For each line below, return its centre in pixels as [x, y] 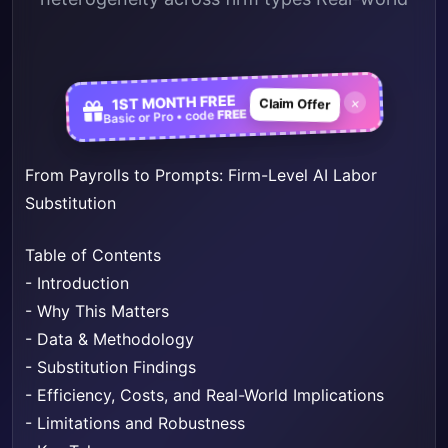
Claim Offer [294, 104]
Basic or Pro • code [159, 117]
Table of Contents [93, 255]
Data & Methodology [115, 339]
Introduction [83, 283]
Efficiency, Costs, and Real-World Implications [210, 395]
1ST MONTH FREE [173, 102]
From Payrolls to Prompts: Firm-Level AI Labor [201, 175]
